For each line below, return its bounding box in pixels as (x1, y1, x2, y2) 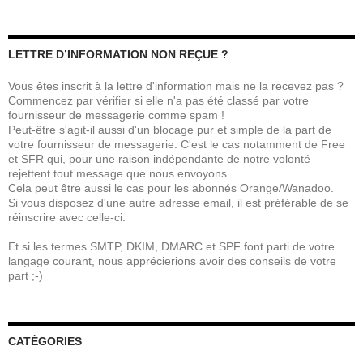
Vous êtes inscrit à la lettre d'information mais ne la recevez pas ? (8, 79, 344, 92)
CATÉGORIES (8, 334, 82, 348)
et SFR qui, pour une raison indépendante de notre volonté (8, 152, 310, 165)
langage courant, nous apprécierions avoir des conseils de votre (8, 254, 336, 267)
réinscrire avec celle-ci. (8, 210, 126, 224)
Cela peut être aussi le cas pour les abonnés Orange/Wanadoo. (8, 181, 334, 194)
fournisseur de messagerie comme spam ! (8, 108, 224, 122)
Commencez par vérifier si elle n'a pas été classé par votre (8, 93, 309, 107)
